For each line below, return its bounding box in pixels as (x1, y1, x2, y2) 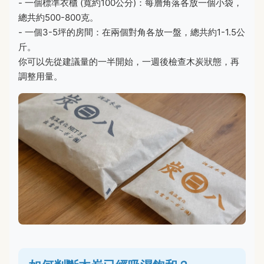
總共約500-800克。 (18, 12, 98, 24)
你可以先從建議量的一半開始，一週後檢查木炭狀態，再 (18, 56, 239, 68)
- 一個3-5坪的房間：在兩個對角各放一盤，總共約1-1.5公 (18, 27, 245, 38)
